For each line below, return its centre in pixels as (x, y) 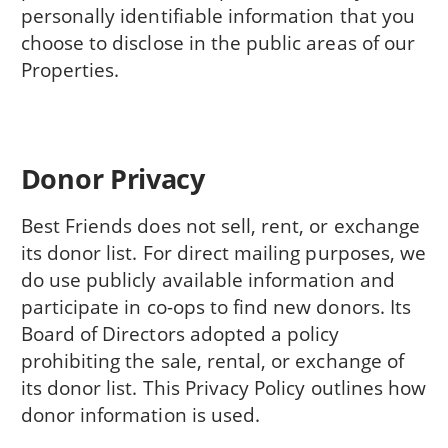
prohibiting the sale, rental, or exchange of (212, 360)
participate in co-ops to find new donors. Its (215, 306)
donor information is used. (140, 414)
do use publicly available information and (207, 279)
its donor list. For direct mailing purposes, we (223, 252)
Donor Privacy (112, 179)
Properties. (70, 69)
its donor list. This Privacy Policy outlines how (223, 387)
